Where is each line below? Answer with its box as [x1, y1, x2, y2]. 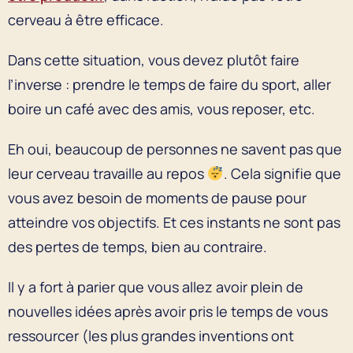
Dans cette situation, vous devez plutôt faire [8, 50, 299, 69]
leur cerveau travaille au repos [8, 163, 207, 183]
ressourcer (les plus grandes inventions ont [8, 325, 294, 345]
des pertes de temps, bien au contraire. [8, 236, 270, 256]
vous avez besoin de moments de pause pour [8, 188, 307, 207]
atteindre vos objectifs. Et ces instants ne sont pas [8, 212, 340, 232]
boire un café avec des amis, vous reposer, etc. [8, 98, 318, 118]
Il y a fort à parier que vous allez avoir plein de [8, 277, 303, 296]
